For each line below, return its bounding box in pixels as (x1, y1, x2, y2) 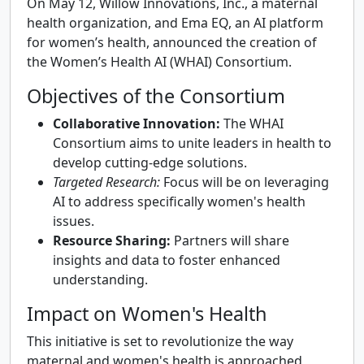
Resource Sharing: (53, 231, 171, 249)
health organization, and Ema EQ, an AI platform (27, 13, 323, 32)
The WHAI (220, 114, 284, 132)
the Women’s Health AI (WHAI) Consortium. (27, 52, 292, 71)
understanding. (53, 270, 148, 288)
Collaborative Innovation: (53, 114, 220, 132)
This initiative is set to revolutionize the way (27, 331, 293, 350)
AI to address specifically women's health (53, 192, 305, 210)
